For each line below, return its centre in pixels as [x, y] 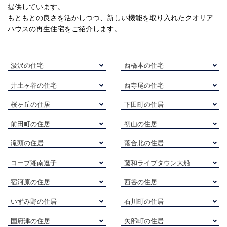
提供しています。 [36, 7]
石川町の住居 [144, 202]
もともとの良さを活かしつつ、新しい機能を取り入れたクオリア [110, 18]
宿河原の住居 [31, 182]
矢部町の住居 [144, 221]
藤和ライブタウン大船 [157, 163]
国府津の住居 [31, 221]
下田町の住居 [144, 104]
